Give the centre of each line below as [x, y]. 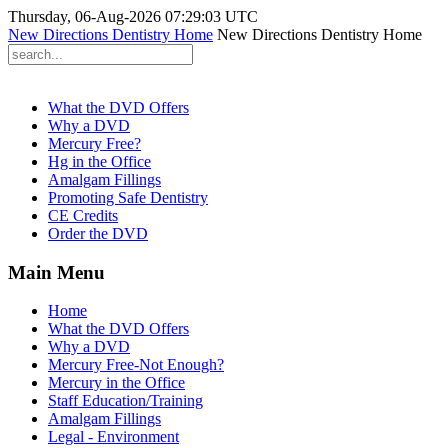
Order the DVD [98, 233]
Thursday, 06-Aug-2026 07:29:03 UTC [133, 16]
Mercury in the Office [116, 383]
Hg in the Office [99, 161]
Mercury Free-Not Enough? [136, 365]
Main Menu [56, 272]
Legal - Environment [113, 437]
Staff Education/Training [125, 401]
